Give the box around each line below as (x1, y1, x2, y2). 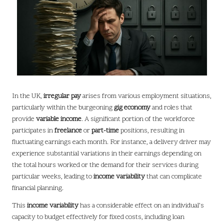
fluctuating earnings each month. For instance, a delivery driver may (12, 137, 211, 147)
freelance (54, 126, 82, 136)
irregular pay (43, 91, 81, 101)
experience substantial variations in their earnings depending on (12, 149, 201, 159)
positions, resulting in (119, 126, 184, 136)
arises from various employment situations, (81, 91, 211, 101)
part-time (91, 126, 119, 136)
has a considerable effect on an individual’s (78, 201, 204, 211)
